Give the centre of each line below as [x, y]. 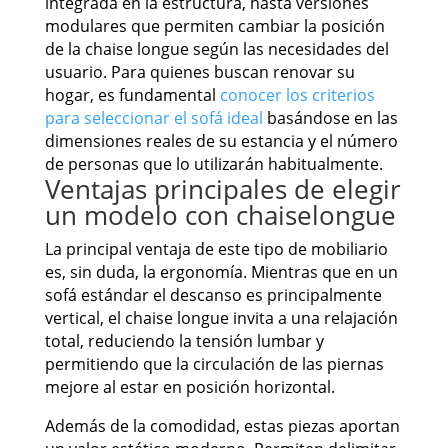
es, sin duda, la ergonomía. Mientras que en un [221, 272]
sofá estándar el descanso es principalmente [213, 295]
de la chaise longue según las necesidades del [216, 49]
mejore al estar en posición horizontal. [189, 387]
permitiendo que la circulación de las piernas [214, 364]
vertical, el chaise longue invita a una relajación [221, 318]
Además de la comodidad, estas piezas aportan [222, 426]
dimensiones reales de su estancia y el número [221, 141]
